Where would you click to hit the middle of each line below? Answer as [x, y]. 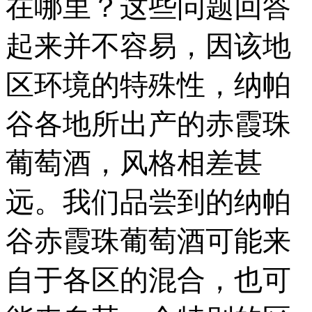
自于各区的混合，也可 [148, 280]
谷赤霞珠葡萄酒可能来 [148, 241]
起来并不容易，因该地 [148, 46]
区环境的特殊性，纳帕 [148, 85]
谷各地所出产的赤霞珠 [148, 124]
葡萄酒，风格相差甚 [134, 163]
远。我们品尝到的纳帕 [148, 202]
